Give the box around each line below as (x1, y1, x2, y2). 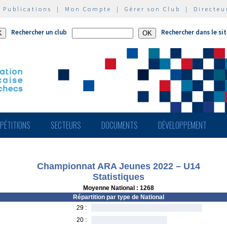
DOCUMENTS (101, 119, 138, 131)
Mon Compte (65, 5, 111, 13)
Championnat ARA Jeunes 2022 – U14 (37, 161, 200, 171)
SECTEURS (51, 119, 81, 131)
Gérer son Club (125, 5, 180, 13)
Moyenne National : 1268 (83, 184, 154, 192)
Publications (3, 5, 52, 13)
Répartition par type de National (73, 194, 164, 201)
